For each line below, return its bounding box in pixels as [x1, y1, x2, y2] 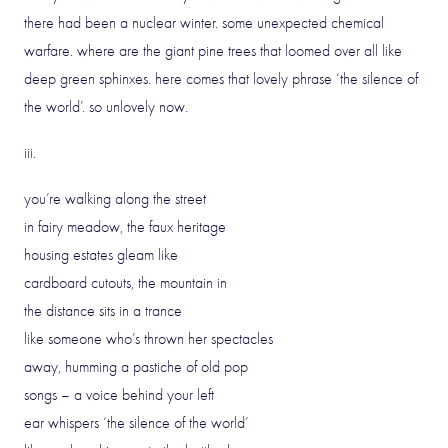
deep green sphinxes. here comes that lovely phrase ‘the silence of [24, 70, 418, 88]
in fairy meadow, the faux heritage [24, 218, 226, 236]
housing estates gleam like [24, 246, 178, 264]
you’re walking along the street [24, 190, 206, 208]
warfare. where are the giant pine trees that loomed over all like [24, 42, 402, 60]
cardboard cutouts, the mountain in [24, 274, 227, 292]
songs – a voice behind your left [24, 386, 214, 404]
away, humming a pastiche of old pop [24, 358, 248, 376]
